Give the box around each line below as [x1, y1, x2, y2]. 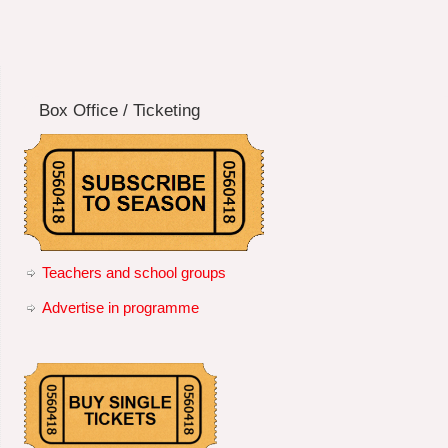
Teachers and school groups [41, 263, 226, 281]
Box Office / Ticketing [38, 100, 200, 119]
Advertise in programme [41, 298, 199, 316]
